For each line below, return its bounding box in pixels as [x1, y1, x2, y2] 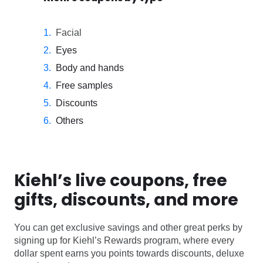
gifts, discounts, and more [14, 188, 238, 212]
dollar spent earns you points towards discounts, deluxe [14, 248, 244, 259]
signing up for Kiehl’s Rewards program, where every [14, 235, 234, 246]
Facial [56, 28, 82, 38]
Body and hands [56, 63, 124, 73]
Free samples [56, 80, 113, 91]
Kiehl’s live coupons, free [14, 169, 227, 193]
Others [56, 116, 83, 126]
